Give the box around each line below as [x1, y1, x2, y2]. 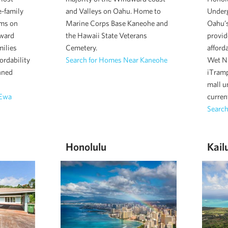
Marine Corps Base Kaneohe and [65, 19, 168, 28]
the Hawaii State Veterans [65, 31, 147, 40]
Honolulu [65, 140, 106, 153]
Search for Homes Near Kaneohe [65, 55, 167, 65]
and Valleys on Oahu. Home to [65, 7, 161, 16]
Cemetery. [65, 43, 97, 52]
